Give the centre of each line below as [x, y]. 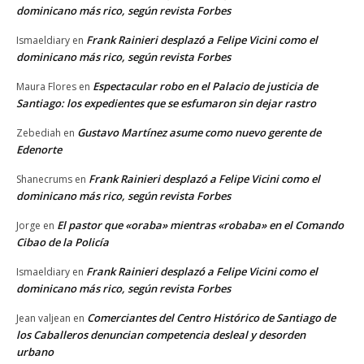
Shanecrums [44, 179]
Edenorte [39, 149]
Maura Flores [46, 86]
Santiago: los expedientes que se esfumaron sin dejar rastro [166, 103]
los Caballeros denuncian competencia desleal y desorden [161, 334]
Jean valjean [43, 318]
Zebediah [39, 132]
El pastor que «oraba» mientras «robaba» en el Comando [200, 225]
